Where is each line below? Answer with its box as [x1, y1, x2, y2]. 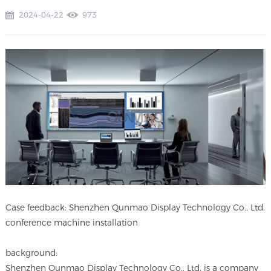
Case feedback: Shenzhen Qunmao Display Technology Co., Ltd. [5, 203, 266, 213]
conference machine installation [5, 218, 139, 228]
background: [5, 248, 58, 258]
